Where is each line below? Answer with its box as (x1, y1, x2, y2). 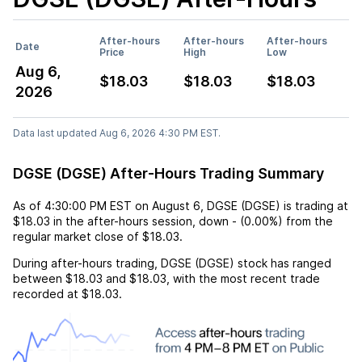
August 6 (152, 198, 200, 213)
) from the (278, 213, 333, 228)
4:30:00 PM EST (44, 198, 132, 213)
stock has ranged (234, 255, 331, 270)
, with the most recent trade (166, 271, 320, 285)
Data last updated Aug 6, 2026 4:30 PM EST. (13, 126, 221, 139)
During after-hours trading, (13, 255, 161, 270)
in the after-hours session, (50, 213, 199, 228)
